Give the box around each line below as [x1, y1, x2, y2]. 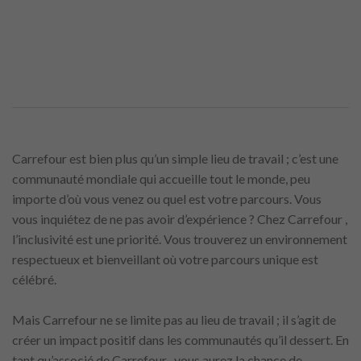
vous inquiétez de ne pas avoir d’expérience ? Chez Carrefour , [12, 210, 347, 226]
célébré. [12, 271, 56, 287]
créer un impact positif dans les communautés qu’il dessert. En [12, 331, 349, 347]
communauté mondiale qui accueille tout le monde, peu [12, 170, 310, 186]
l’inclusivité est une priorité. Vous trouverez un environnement [12, 230, 347, 247]
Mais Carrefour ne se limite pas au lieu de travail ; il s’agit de [12, 311, 336, 327]
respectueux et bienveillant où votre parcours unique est [12, 251, 318, 267]
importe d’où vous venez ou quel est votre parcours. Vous [12, 190, 322, 206]
